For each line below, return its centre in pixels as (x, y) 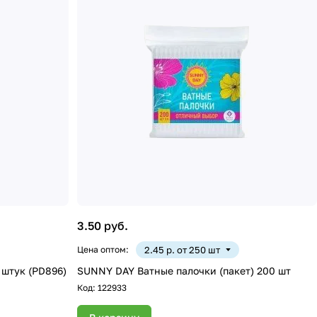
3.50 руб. (103, 225)
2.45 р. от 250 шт (183, 249)
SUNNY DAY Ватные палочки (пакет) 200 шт (184, 270)
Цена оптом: (103, 249)
